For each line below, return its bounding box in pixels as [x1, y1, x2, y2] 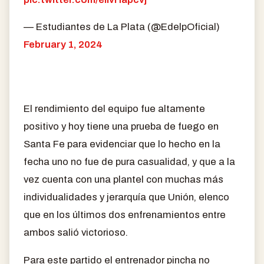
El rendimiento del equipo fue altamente [24, 103, 205, 115]
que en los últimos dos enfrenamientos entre [24, 209, 226, 221]
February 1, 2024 [24, 39, 103, 51]
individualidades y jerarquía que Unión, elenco [24, 192, 229, 203]
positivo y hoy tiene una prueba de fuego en [24, 121, 219, 133]
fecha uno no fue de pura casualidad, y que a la [24, 156, 235, 168]
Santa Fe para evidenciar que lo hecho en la [24, 138, 220, 150]
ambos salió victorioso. [24, 227, 128, 239]
